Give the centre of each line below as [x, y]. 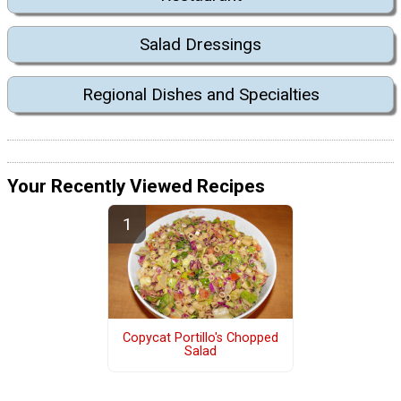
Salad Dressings [200, 45]
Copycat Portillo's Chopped [200, 338]
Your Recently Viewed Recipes [136, 187]
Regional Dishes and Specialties [200, 94]
